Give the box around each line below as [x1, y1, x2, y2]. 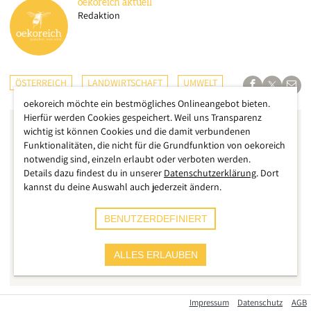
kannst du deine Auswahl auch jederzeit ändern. [24, 180, 221, 193]
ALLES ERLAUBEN [113, 249, 198, 260]
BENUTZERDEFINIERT [103, 213, 208, 224]
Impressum [189, 296, 229, 309]
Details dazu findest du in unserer [24, 167, 162, 179]
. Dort [256, 167, 279, 179]
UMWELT [183, 76, 217, 89]
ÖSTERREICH [15, 76, 67, 89]
